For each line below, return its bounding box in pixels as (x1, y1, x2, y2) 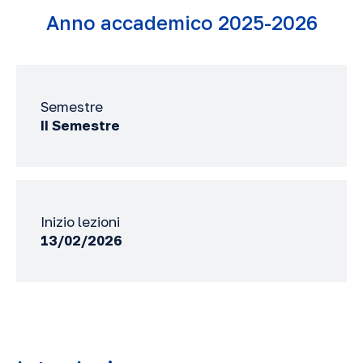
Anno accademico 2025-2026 (45, 11, 318, 34)
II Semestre (41, 117, 120, 134)
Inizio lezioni (41, 213, 120, 230)
